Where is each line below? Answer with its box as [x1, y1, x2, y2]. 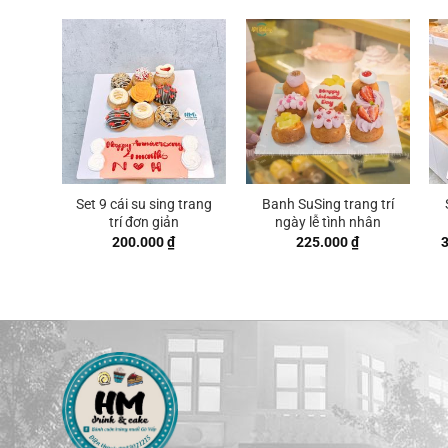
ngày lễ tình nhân [274, 214, 381, 232]
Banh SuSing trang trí [261, 196, 394, 214]
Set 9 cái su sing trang [75, 196, 212, 214]
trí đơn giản [108, 214, 179, 232]
